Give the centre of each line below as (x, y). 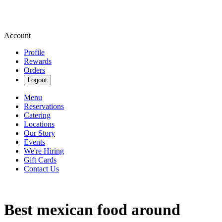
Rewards (38, 61)
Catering (37, 115)
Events (34, 142)
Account (17, 35)
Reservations (44, 106)
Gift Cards (40, 160)
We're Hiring (44, 151)
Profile (34, 52)
